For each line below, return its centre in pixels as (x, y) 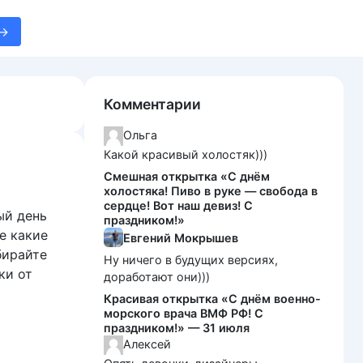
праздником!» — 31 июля (177, 328)
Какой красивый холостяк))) (186, 155)
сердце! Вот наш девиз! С (178, 206)
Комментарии (152, 104)
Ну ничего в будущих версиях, (191, 260)
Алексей (147, 344)
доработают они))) (157, 277)
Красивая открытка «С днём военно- (212, 299)
